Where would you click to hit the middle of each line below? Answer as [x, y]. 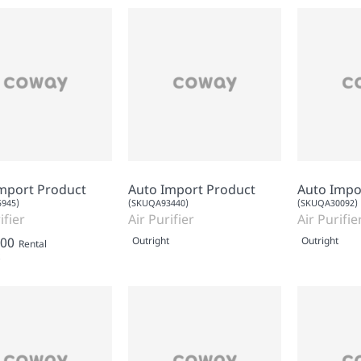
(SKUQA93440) [158, 202]
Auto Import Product [192, 189]
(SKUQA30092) [328, 202]
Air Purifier [161, 219]
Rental [33, 243]
